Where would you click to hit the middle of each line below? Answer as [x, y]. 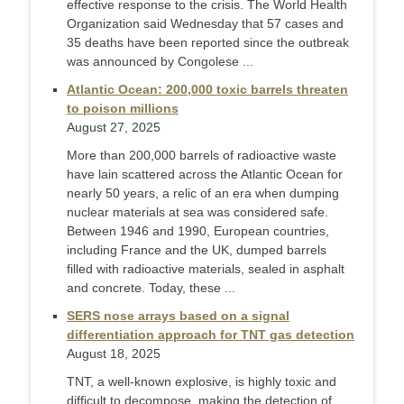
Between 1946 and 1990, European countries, [198, 231]
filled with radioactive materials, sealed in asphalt [206, 269]
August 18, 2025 [114, 354]
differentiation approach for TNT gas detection [211, 335]
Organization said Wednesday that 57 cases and [205, 24]
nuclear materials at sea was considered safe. [197, 212]
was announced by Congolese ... [160, 62]
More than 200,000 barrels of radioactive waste [202, 156]
